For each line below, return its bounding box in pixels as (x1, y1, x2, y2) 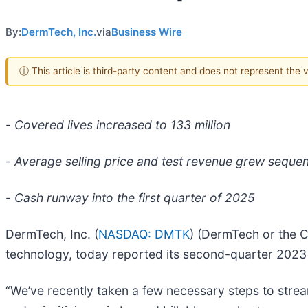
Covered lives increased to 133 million (14, 117, 230, 132)
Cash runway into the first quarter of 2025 (14, 190, 255, 205)
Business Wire (111, 25, 182, 39)
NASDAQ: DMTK (98, 226, 190, 241)
